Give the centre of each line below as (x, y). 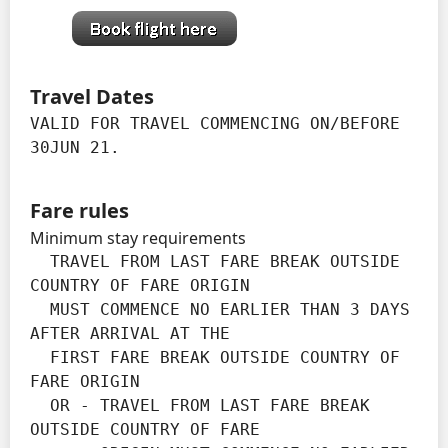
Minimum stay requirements (138, 237)
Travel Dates (92, 96)
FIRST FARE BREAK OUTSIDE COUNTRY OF (40, 357)
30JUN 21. (75, 147)
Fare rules (79, 210)
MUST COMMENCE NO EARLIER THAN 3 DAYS (40, 309)
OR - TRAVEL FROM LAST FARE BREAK (40, 405)
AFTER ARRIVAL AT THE (130, 333)
